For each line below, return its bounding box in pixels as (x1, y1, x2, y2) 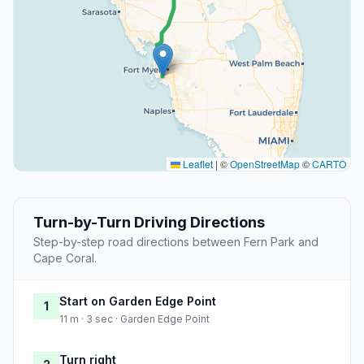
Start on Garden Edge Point (59, 294, 216, 309)
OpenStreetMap (230, 157, 300, 171)
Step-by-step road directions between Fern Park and (33, 235, 318, 249)
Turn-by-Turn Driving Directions (33, 214, 265, 232)
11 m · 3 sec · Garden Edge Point (59, 313, 210, 326)
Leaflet (180, 157, 213, 171)
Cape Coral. (33, 251, 97, 266)
